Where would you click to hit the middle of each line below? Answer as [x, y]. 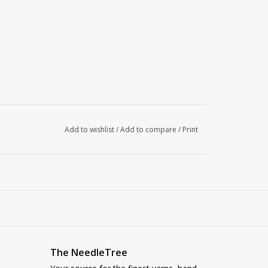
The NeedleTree [89, 252]
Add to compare [149, 129]
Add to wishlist [89, 129]
